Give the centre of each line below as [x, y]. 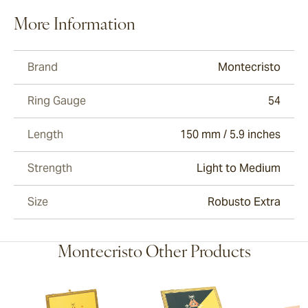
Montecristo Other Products [154, 253]
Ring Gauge [57, 101]
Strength [50, 168]
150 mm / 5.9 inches [230, 135]
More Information [75, 26]
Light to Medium [239, 168]
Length [45, 135]
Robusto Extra [244, 202]
